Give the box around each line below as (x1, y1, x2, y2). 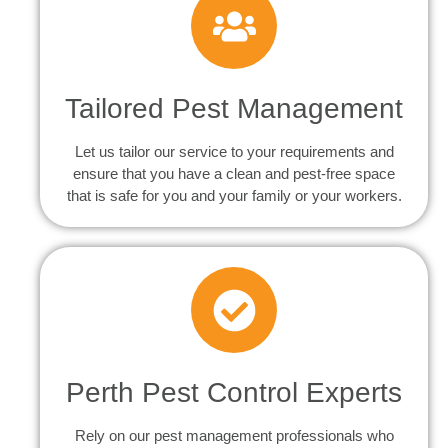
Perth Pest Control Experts (66, 377, 402, 409)
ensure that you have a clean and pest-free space (73, 165, 395, 183)
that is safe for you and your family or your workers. (66, 187, 402, 205)
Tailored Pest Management (65, 93, 403, 125)
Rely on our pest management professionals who (74, 427, 394, 445)
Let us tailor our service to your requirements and (74, 143, 394, 161)
